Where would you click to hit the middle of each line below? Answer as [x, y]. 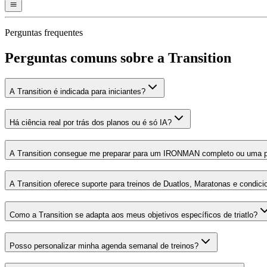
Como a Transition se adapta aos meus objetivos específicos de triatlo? [133, 215]
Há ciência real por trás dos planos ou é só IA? [91, 122]
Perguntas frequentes [44, 33]
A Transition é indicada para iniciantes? [77, 92]
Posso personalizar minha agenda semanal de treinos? [104, 246]
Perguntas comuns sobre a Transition [118, 58]
